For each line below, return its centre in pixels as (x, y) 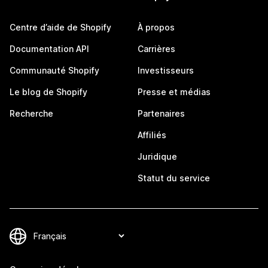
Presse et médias (174, 92)
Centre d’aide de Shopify (60, 27)
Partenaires (161, 113)
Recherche (31, 113)
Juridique (157, 156)
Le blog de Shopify (48, 92)
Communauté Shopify (54, 70)
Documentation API (49, 49)
